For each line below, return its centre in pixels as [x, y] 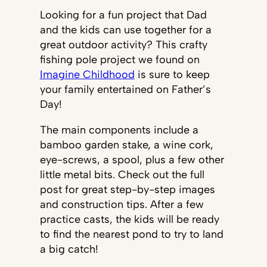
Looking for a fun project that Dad [123, 15]
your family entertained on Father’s [125, 89]
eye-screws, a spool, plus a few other [132, 159]
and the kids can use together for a [125, 30]
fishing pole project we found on [119, 59]
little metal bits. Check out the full [122, 174]
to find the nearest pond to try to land [131, 234]
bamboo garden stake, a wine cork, [126, 145]
